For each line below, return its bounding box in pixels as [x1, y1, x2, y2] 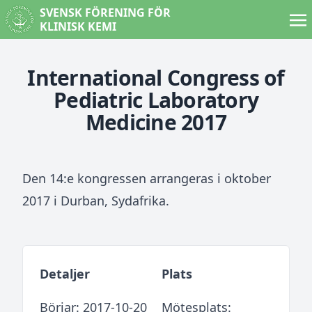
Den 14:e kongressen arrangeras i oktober [22, 170, 271, 187]
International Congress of [27, 63, 285, 92]
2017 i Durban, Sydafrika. [22, 192, 169, 209]
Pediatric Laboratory [54, 86, 258, 114]
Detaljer [40, 265, 90, 282]
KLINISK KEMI [39, 19, 116, 34]
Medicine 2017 [85, 108, 227, 136]
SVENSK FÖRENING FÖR [39, 5, 171, 20]
